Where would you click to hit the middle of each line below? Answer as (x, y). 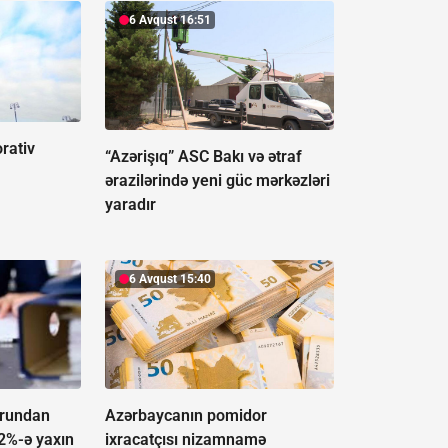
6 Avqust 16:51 (169, 20)
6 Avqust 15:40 (169, 279)
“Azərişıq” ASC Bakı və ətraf (203, 157)
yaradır (130, 205)
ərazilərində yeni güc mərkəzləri (217, 181)
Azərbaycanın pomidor (185, 416)
